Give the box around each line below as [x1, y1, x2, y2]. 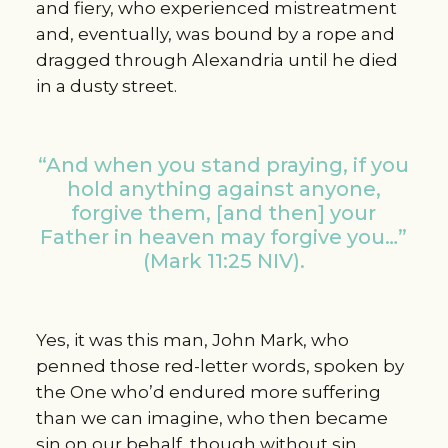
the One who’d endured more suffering [35, 381, 381, 402]
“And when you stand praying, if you [38, 153, 410, 178]
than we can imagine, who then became [35, 407, 388, 428]
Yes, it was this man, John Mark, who [35, 329, 349, 350]
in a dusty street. [35, 76, 177, 97]
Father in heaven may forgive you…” [40, 225, 408, 250]
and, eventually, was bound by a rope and [35, 24, 395, 45]
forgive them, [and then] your [71, 201, 377, 226]
